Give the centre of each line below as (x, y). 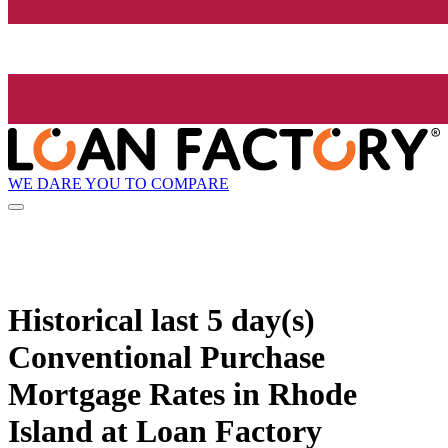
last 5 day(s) (233, 319)
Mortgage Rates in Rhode (182, 393)
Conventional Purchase (166, 356)
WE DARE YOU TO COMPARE (118, 183)
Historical (79, 319)
